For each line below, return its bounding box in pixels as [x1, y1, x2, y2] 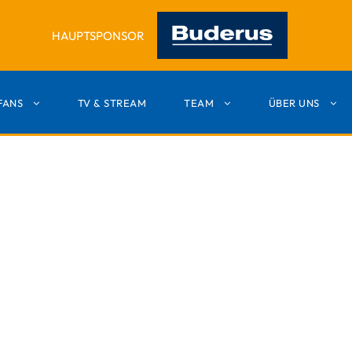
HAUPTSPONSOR [51, 27, 144, 43]
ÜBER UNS [268, 97, 320, 110]
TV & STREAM [77, 97, 147, 110]
